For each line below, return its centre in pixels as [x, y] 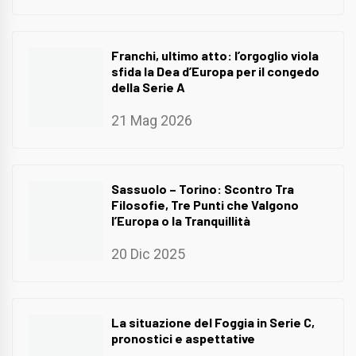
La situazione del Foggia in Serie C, [213, 322]
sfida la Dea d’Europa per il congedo [215, 72]
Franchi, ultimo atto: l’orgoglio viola [215, 56]
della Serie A [148, 87]
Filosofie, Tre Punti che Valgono [205, 205]
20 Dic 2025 [148, 253]
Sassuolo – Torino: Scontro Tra [203, 189]
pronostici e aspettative [183, 338]
